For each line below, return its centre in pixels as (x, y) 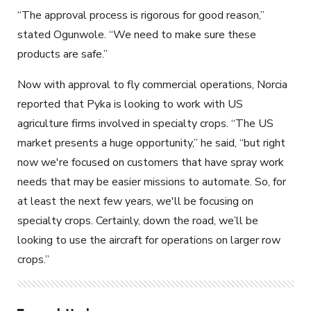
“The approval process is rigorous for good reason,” (141, 15)
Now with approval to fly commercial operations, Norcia (152, 84)
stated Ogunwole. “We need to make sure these (137, 34)
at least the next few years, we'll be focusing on (135, 201)
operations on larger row (221, 240)
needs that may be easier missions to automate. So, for (152, 182)
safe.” (93, 54)
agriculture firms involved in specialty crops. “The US (145, 123)
